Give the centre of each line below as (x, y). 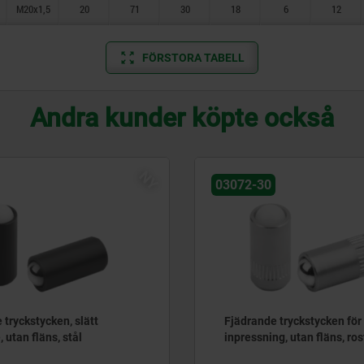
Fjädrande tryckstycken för (293, 321)
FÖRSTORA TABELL (193, 58)
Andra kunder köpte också (182, 118)
